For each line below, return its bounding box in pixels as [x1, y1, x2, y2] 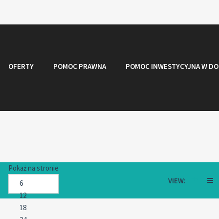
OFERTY [8, 62, 34, 71]
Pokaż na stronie [8, 163, 59, 173]
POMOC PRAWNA [53, 62, 106, 71]
